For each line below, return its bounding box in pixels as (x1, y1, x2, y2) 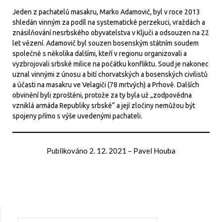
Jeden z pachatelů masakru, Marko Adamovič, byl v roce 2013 (12, 8, 200, 16)
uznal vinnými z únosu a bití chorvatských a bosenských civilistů (12, 70, 208, 79)
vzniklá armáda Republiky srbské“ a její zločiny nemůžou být (12, 102, 195, 110)
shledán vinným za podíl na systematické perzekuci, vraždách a (12, 18, 205, 27)
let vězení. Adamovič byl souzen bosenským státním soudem (12, 39, 199, 48)
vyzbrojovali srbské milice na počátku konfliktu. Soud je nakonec (12, 60, 209, 68)
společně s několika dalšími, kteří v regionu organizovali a (12, 50, 187, 58)
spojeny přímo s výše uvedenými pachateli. (12, 112, 142, 120)
